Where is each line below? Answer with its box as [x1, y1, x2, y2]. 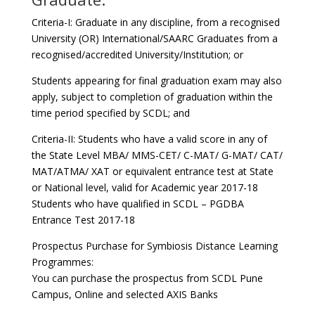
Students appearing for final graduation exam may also [31, 74, 282, 87]
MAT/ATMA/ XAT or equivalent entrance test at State [31, 165, 274, 178]
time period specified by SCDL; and [31, 106, 190, 120]
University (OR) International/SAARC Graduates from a [31, 32, 278, 45]
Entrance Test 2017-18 [31, 213, 135, 226]
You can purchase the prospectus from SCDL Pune [31, 271, 263, 285]
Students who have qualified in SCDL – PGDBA [31, 197, 244, 210]
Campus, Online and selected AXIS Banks [31, 288, 218, 301]
